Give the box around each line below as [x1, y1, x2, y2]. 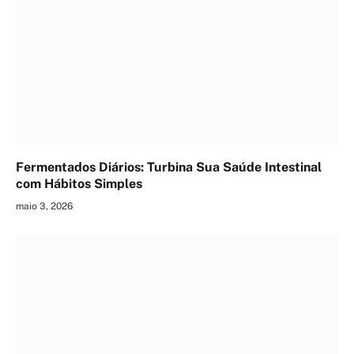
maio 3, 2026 [16, 201, 73, 213]
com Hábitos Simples [16, 176, 142, 192]
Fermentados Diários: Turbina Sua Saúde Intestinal [16, 160, 322, 175]
